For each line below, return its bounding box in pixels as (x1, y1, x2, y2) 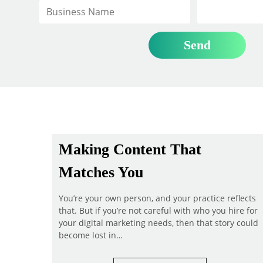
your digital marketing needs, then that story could (59, 217, 258, 228)
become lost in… (59, 229, 123, 241)
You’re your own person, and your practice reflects (59, 192, 256, 204)
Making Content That (59, 140, 201, 158)
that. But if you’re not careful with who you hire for (59, 204, 258, 216)
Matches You (59, 163, 143, 181)
